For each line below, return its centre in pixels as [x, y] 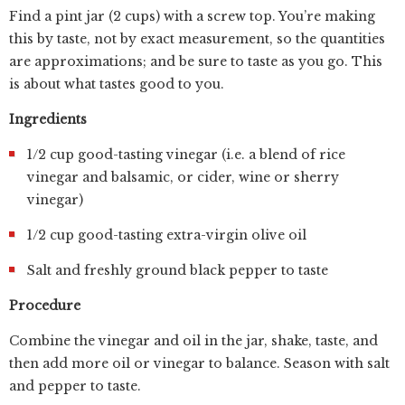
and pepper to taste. [77, 386]
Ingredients [48, 119]
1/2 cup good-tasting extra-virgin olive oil [167, 235]
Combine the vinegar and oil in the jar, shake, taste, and [193, 341]
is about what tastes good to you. [117, 84]
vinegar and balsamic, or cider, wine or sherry [183, 177]
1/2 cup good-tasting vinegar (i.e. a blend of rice [186, 155]
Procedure [45, 306]
